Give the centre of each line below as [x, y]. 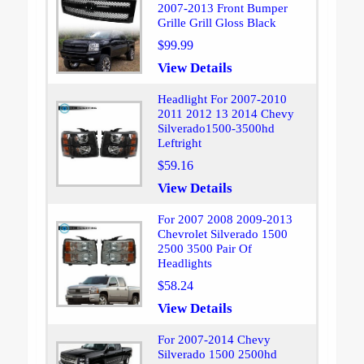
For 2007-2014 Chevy [214, 340]
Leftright [179, 143]
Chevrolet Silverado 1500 [222, 234]
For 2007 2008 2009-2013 [225, 220]
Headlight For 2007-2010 [222, 100]
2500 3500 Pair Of [204, 249]
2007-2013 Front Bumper [222, 9]
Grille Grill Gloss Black [217, 23]
